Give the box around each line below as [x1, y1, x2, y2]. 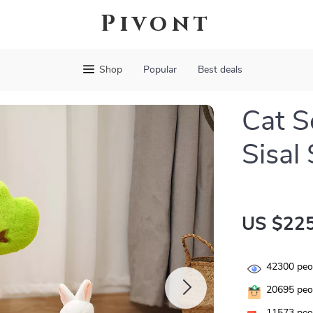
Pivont [101, 9, 212, 39]
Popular [143, 65, 177, 75]
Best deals [197, 65, 242, 75]
